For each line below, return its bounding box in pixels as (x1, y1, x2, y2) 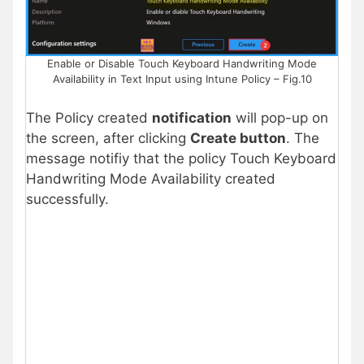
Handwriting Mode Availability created (26, 170, 275, 187)
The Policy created (26, 109, 152, 126)
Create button (190, 129, 286, 146)
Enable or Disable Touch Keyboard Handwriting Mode (47, 57, 317, 71)
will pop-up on (232, 109, 328, 126)
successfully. (26, 190, 109, 207)
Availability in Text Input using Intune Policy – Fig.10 (52, 72, 312, 86)
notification (152, 109, 232, 126)
